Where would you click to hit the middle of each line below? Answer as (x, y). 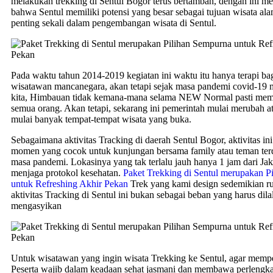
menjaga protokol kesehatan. (67, 173)
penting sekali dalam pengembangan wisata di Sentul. (114, 23)
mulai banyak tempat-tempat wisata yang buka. (101, 119)
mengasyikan (36, 206)
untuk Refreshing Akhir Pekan (69, 184)
